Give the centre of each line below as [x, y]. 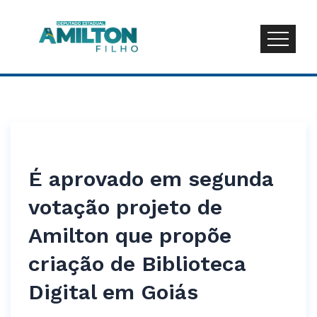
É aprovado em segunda [151, 179]
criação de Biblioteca [137, 264]
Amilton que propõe [130, 236]
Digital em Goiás [113, 292]
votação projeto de [125, 207]
